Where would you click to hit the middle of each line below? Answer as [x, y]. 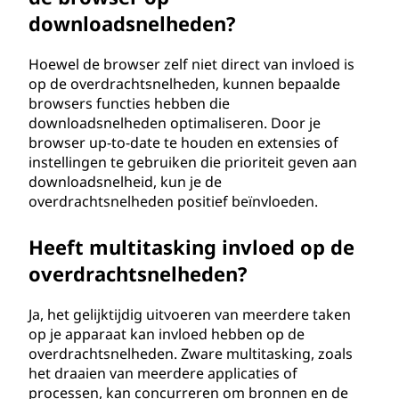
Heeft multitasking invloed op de [191, 247]
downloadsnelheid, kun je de [125, 182]
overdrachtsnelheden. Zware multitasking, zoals [191, 354]
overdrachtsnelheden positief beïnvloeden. [173, 201]
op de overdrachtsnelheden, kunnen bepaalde [184, 84]
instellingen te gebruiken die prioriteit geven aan [193, 162]
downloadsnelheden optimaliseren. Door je [175, 123]
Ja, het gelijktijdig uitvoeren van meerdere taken [190, 314]
